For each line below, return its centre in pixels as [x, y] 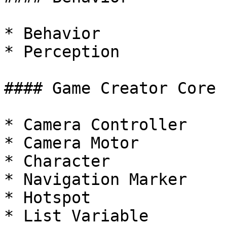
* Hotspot [47, 198]
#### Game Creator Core [110, 88]
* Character [57, 161]
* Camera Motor [71, 143]
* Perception [62, 52]
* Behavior [52, 33]
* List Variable [76, 216]
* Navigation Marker [96, 179]
